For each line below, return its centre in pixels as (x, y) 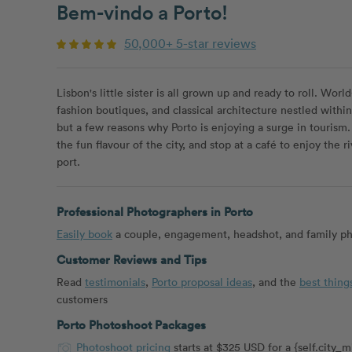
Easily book (84, 233)
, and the (276, 281)
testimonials (115, 281)
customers (82, 299)
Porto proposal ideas (202, 281)
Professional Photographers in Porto (155, 211)
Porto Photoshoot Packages (131, 324)
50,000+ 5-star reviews (190, 43)
